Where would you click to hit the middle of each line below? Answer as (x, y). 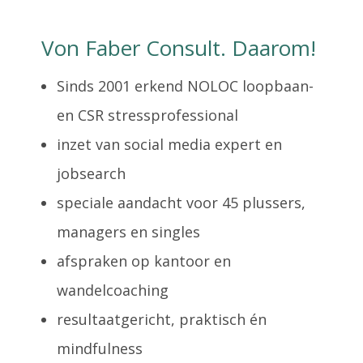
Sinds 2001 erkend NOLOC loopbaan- (185, 85)
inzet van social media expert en (169, 144)
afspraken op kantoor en (143, 261)
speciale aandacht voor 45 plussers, (181, 202)
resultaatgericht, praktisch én (161, 319)
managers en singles (128, 231)
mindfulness (99, 348)
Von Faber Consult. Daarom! (179, 47)
